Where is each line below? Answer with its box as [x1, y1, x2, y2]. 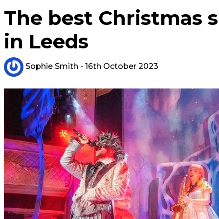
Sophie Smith [23, 62, 78, 71]
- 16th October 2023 [78, 62, 158, 71]
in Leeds [4, 29, 88, 53]
